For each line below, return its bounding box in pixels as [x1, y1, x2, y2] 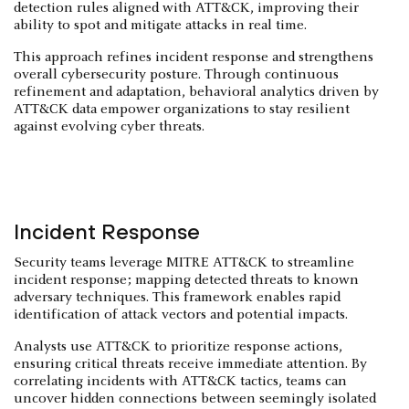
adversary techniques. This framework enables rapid [14, 289, 341, 305]
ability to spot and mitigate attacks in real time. [14, 17, 307, 33]
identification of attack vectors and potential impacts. [14, 307, 348, 322]
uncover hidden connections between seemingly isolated [14, 391, 376, 406]
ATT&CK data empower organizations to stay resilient [14, 101, 350, 117]
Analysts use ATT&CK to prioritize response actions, [14, 339, 342, 354]
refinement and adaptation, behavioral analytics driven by [14, 84, 379, 100]
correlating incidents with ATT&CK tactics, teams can [14, 373, 347, 389]
